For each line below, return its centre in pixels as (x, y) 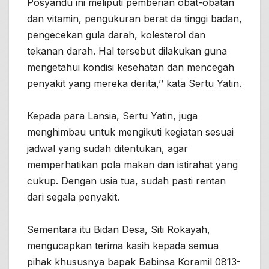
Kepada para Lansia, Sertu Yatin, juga (112, 116)
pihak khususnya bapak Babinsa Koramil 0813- (134, 261)
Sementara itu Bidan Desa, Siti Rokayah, (119, 229)
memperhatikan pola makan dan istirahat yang (132, 164)
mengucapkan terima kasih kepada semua (123, 245)
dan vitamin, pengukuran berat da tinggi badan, (134, 18)
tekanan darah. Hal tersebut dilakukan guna (127, 51)
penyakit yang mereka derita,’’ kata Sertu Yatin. (134, 83)
